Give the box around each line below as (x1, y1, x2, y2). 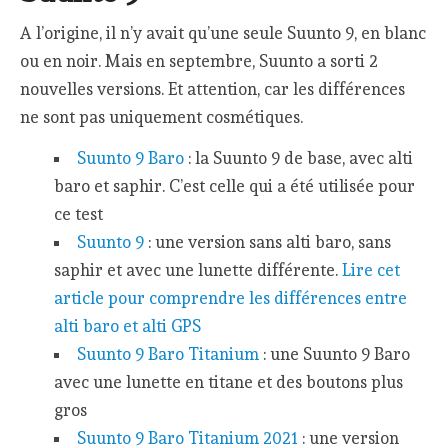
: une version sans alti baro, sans (143, 231, 391, 252)
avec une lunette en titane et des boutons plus (53, 371, 403, 392)
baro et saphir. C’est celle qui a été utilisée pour (53, 175, 415, 196)
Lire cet (341, 259, 400, 280)
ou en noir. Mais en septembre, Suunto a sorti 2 (20, 51, 379, 72)
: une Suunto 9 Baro (258, 343, 410, 364)
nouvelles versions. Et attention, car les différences (20, 79, 406, 100)
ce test (53, 203, 103, 224)
